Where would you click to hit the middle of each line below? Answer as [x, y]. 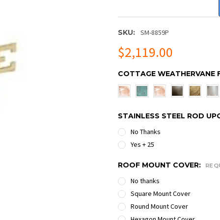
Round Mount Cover [159, 206]
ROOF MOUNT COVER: [160, 165]
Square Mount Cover [160, 193]
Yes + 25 [142, 144]
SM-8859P [154, 32]
